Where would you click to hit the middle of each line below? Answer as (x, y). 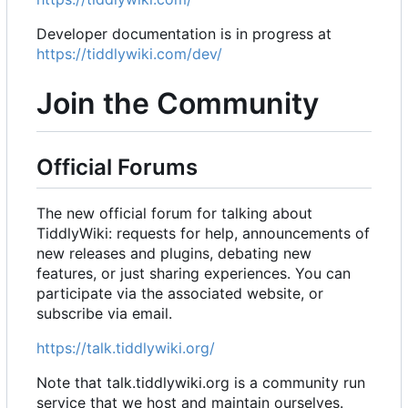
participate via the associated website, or (180, 294)
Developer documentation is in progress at (184, 34)
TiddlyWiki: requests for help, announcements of (203, 234)
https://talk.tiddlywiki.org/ (126, 348)
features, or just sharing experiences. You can (194, 274)
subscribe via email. (104, 314)
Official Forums (117, 167)
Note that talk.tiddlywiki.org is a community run (201, 383)
